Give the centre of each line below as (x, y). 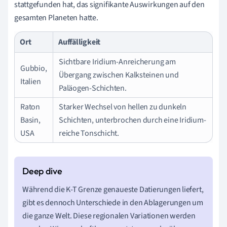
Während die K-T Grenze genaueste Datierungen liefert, (113, 189)
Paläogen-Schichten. (93, 88)
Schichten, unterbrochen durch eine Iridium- (133, 120)
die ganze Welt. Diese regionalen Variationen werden (109, 216)
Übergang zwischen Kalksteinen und (119, 75)
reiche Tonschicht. (89, 133)
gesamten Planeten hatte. (56, 17)
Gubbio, (34, 68)
